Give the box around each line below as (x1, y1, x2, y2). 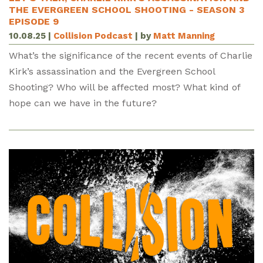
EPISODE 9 (9, 16, 59, 27)
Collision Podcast (53, 30, 133, 41)
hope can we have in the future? (9, 97, 157, 109)
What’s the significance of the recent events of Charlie (9, 49, 252, 61)
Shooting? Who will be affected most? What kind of (9, 81, 240, 93)
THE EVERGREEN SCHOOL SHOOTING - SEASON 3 (9, 4, 245, 15)
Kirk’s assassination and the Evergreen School (9, 65, 215, 77)
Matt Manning (153, 30, 215, 41)
